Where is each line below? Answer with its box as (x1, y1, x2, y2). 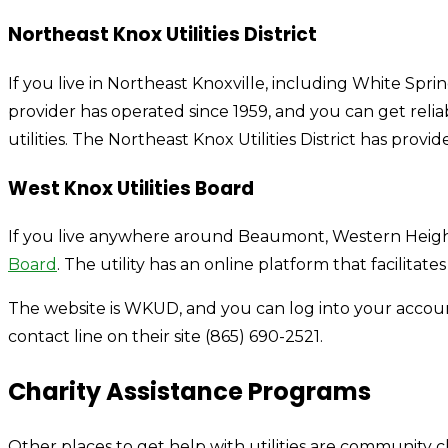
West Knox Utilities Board (8, 174, 254, 202)
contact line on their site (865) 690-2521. (8, 327, 323, 347)
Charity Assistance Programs (8, 375, 371, 409)
